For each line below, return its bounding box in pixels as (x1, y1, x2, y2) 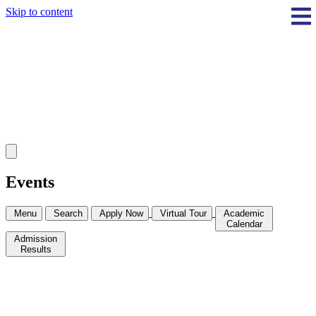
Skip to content (6, 6, 73, 18)
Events (6, 172, 54, 191)
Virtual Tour (160, 207, 207, 219)
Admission (14, 233, 60, 244)
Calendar (226, 218, 262, 229)
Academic (224, 207, 267, 219)
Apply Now (99, 207, 143, 219)
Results (20, 243, 51, 255)
